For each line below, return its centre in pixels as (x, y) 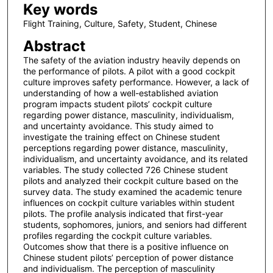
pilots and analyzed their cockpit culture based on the (130, 181)
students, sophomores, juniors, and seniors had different (135, 225)
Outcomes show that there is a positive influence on (126, 247)
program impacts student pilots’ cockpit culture (117, 104)
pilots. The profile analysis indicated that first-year (123, 214)
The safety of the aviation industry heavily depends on (131, 60)
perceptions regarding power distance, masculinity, (125, 148)
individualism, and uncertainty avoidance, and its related (135, 159)
